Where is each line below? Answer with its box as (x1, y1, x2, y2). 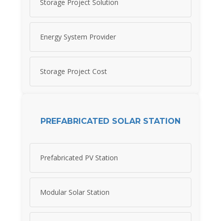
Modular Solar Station (40, 187, 110, 197)
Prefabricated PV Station (40, 153, 118, 163)
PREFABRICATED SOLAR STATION (40, 116, 181, 126)
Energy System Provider (40, 32, 116, 42)
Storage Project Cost (40, 67, 107, 76)
